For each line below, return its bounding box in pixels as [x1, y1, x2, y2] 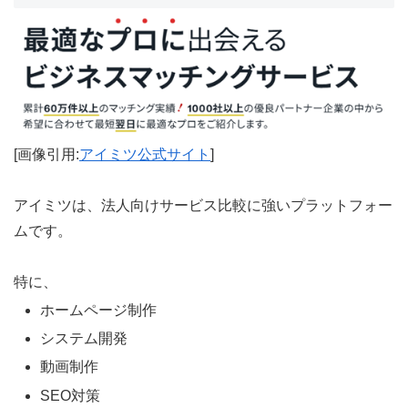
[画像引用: [14, 146, 79, 162]
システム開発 [40, 331, 128, 347]
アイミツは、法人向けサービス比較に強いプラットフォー [14, 197, 393, 213]
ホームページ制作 [40, 301, 158, 318]
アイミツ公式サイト [79, 146, 210, 162]
